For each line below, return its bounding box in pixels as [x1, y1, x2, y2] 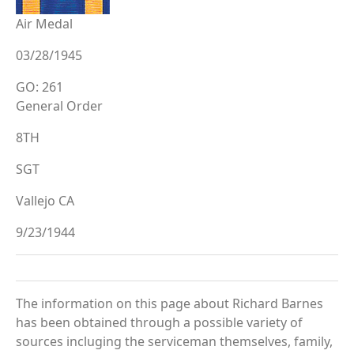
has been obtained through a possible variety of [16, 313, 303, 331]
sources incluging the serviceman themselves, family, [16, 332, 333, 350]
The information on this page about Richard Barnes [16, 294, 323, 312]
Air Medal [16, 14, 73, 32]
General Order [16, 96, 103, 115]
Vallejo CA [16, 191, 74, 209]
